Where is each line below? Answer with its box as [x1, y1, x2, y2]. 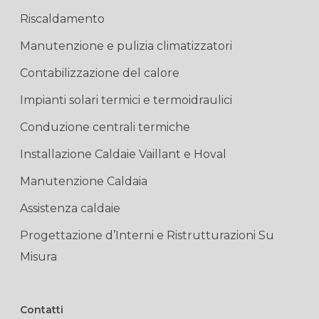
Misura [20, 250, 57, 263]
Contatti [20, 303, 63, 316]
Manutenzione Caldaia [20, 174, 147, 188]
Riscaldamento [20, 12, 105, 26]
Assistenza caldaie [20, 202, 120, 215]
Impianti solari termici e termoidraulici [20, 93, 232, 107]
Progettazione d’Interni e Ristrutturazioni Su [20, 229, 274, 242]
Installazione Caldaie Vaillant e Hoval [20, 147, 226, 161]
